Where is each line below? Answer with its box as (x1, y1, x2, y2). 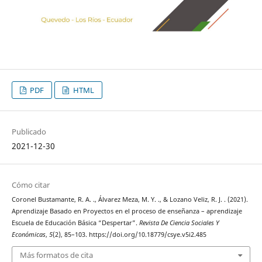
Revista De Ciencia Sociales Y (139, 218, 219, 227)
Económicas (11, 230, 46, 239)
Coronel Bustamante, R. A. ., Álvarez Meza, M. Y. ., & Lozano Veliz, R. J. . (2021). (11, 195, 248, 204)
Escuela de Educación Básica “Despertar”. (11, 218, 139, 227)
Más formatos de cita (19, 250, 93, 261)
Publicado (11, 126, 46, 137)
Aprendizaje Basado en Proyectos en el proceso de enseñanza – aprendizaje (11, 206, 242, 215)
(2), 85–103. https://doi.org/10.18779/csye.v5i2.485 (52, 230, 206, 239)
